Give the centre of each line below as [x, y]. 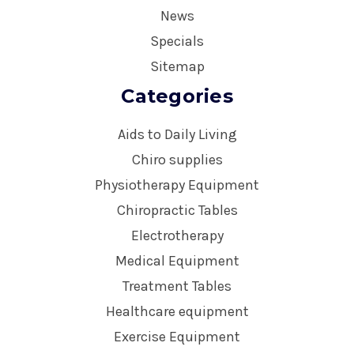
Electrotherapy [177, 235]
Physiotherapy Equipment [177, 185]
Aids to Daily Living [177, 134]
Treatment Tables [177, 286]
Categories [177, 96]
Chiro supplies [177, 159]
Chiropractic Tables [177, 210]
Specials [177, 41]
